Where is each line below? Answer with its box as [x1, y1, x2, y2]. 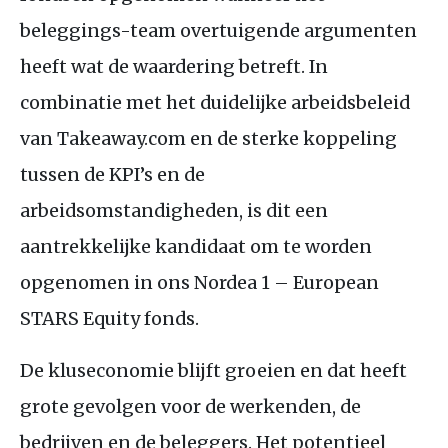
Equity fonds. [79, 306, 199, 330]
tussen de [20, 162, 109, 186]
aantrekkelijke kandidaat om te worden [20, 234, 372, 258]
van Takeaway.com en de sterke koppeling [20, 126, 397, 150]
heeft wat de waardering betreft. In [20, 54, 328, 78]
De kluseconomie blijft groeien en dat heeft [20, 358, 407, 382]
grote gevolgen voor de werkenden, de [20, 394, 361, 418]
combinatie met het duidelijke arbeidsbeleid [20, 90, 410, 114]
